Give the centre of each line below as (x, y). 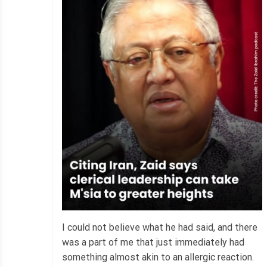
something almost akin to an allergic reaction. (158, 257)
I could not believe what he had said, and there (160, 228)
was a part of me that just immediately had (153, 243)
